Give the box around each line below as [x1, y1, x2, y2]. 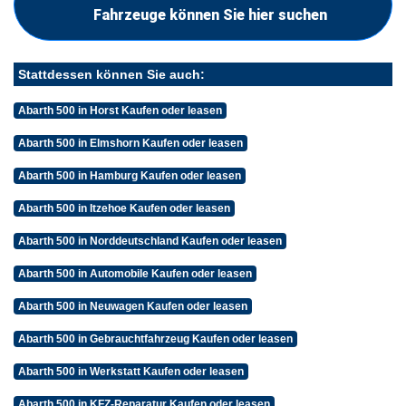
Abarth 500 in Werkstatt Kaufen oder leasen [17, 365, 244, 379]
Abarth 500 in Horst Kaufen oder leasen [17, 104, 222, 118]
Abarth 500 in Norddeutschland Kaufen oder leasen [17, 235, 282, 248]
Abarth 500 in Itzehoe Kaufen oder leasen [17, 202, 230, 216]
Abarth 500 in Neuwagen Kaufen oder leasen [17, 300, 247, 314]
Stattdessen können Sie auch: [18, 67, 205, 82]
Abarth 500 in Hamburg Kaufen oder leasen [17, 169, 241, 183]
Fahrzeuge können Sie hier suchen [93, 6, 327, 24]
